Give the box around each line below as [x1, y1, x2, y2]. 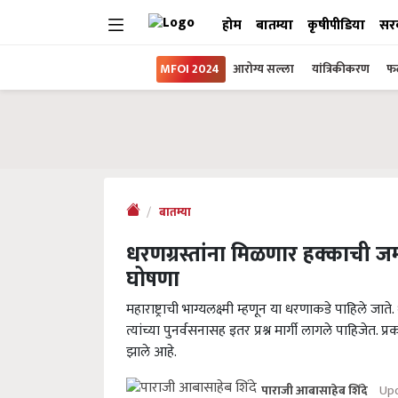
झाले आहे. [126, 340, 177, 364]
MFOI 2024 [160, 59, 219, 79]
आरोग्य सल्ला [233, 59, 294, 79]
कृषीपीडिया [307, 14, 365, 36]
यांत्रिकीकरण [312, 59, 372, 79]
